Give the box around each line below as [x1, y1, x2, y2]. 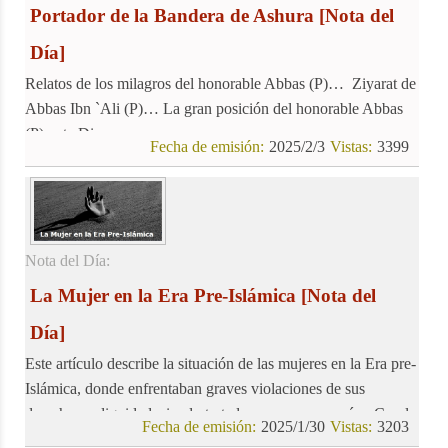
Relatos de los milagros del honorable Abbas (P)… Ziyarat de [25, 74, 416, 92]
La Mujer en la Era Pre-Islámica [30, 285, 296, 307]
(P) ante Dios [25, 124, 108, 142]
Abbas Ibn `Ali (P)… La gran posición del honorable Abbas [25, 99, 403, 117]
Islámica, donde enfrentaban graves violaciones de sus [25, 380, 365, 398]
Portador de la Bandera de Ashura [30, 4, 314, 26]
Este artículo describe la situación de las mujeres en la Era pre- [25, 355, 416, 373]
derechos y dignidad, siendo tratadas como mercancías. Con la [25, 405, 416, 423]
